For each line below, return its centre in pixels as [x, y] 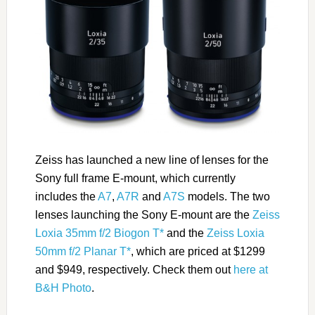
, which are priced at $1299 [198, 252]
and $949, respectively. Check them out [134, 270]
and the [185, 233]
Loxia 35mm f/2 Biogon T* [99, 233]
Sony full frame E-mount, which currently [135, 179]
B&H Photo [63, 288]
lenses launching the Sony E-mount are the [143, 215]
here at [250, 270]
